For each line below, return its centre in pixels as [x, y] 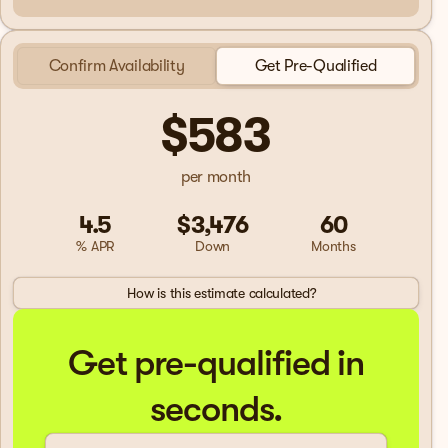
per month [216, 176]
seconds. [216, 409]
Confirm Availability [116, 65]
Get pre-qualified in [216, 363]
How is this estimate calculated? [222, 292]
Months [333, 245]
